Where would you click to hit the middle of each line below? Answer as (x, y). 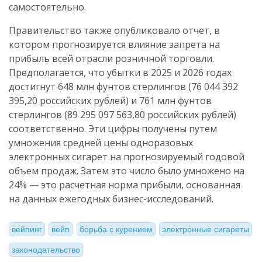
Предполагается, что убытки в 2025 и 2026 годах (120, 73)
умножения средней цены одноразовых (101, 143)
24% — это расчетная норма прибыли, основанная (125, 185)
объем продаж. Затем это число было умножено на (127, 171)
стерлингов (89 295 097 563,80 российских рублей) (123, 115)
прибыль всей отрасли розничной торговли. (111, 58)
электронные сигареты (206, 230)
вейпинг (27, 230)
